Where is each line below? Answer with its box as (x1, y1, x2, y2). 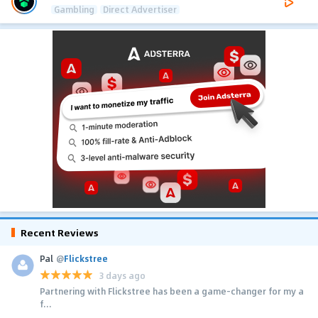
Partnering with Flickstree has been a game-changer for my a (40, 285, 304, 298)
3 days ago (99, 268, 146, 282)
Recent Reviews (21, 225, 99, 241)
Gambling (54, 3, 94, 16)
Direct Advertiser (103, 3, 177, 16)
